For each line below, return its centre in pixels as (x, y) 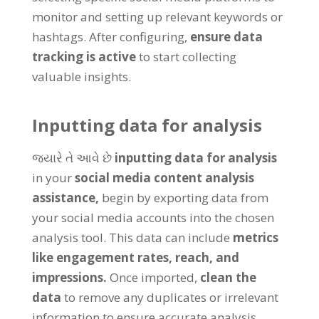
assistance (63, 198)
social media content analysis (164, 178)
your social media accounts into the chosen (153, 218)
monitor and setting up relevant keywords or (157, 17)
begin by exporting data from (185, 198)
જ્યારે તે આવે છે (73, 158)
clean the (228, 277)
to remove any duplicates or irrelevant (171, 297)
